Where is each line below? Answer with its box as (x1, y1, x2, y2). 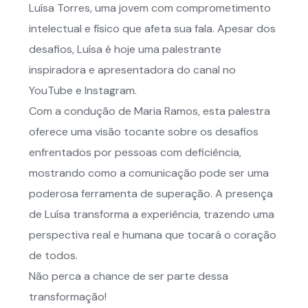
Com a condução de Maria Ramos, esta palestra (29, 104, 270, 118)
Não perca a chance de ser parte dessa (29, 269, 228, 283)
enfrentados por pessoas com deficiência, (29, 145, 241, 159)
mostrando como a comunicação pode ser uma (29, 166, 269, 180)
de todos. (29, 248, 78, 263)
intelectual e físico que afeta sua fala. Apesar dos (29, 21, 276, 36)
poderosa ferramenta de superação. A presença (29, 186, 273, 201)
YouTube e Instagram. (29, 83, 137, 98)
